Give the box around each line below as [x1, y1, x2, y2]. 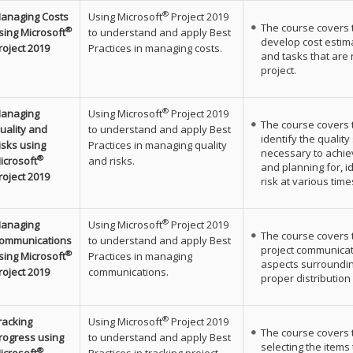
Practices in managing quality [87, 137, 227, 152]
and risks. [87, 153, 135, 168]
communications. [87, 264, 169, 279]
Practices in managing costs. [87, 40, 222, 55]
